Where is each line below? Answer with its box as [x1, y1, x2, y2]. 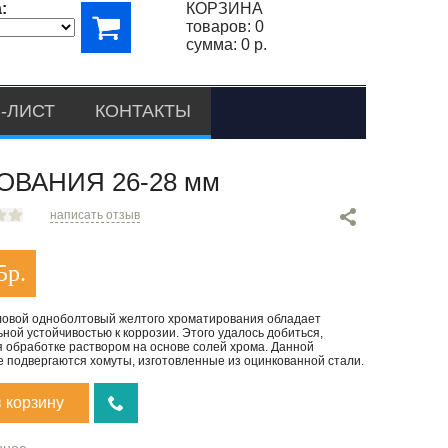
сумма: [186, 36, 241, 53]
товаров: [186, 18, 255, 35]
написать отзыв [49, 208, 140, 222]
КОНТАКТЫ [95, 101, 191, 121]
